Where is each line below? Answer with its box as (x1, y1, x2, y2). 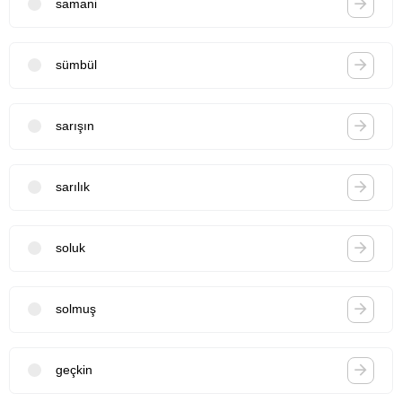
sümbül (56, 57, 97, 73)
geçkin (56, 363, 92, 378)
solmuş (56, 301, 96, 317)
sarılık (56, 179, 90, 195)
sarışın (56, 118, 94, 134)
